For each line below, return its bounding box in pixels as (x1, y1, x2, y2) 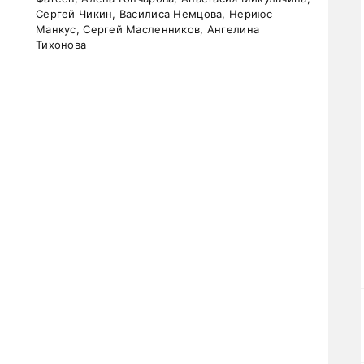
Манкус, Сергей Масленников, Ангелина (36, 23, 260, 36)
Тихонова (36, 38, 87, 51)
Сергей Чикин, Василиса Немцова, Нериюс (36, 7, 273, 20)
